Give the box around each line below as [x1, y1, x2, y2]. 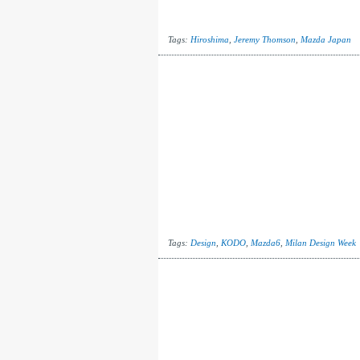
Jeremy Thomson [233, 35, 296, 44]
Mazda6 [250, 238, 280, 247]
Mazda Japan [300, 35, 351, 44]
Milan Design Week [284, 238, 356, 247]
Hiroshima [190, 35, 229, 44]
